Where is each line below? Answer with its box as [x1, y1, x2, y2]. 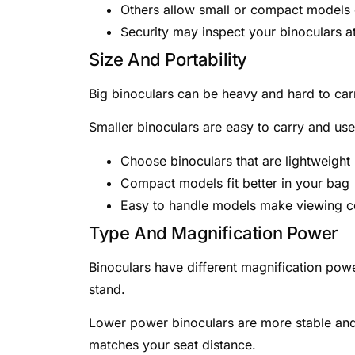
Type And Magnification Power [89, 222, 338, 243]
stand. [89, 281, 125, 297]
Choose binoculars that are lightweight [120, 152, 350, 169]
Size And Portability [89, 48, 247, 70]
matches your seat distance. [89, 337, 256, 353]
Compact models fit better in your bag [120, 174, 349, 191]
